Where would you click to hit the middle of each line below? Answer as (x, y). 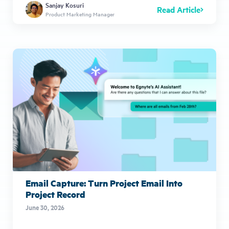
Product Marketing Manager (80, 14)
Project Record (55, 194)
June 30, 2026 (45, 207)
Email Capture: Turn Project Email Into (104, 183)
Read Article (179, 9)
